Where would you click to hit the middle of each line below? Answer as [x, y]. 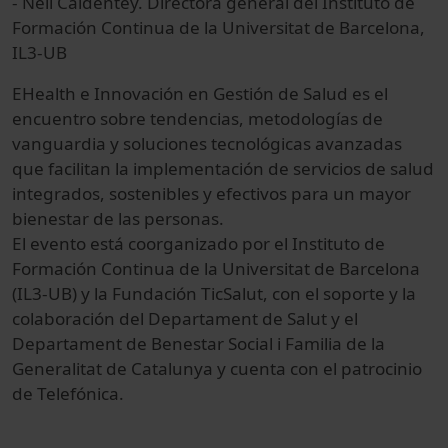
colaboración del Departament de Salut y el [185, 318]
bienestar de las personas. [118, 218]
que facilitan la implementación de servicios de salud [223, 168]
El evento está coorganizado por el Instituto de [198, 243]
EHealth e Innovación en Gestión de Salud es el [200, 93]
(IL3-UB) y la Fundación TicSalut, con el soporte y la [214, 293]
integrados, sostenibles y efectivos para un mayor [211, 193]
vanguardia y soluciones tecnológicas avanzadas [207, 143]
